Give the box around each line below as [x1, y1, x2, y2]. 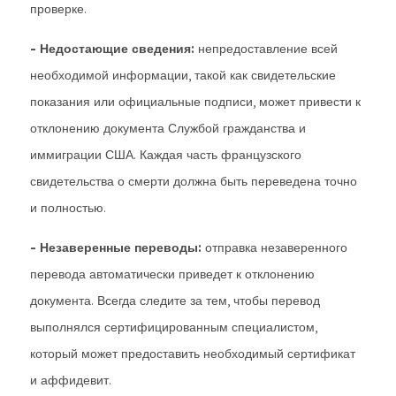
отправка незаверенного [202, 240, 347, 255]
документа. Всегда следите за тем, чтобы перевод [30, 293, 320, 308]
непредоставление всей [194, 41, 338, 57]
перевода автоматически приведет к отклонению [30, 266, 315, 282]
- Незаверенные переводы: [30, 240, 202, 255]
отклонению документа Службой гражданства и [30, 120, 306, 136]
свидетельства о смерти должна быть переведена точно [30, 173, 357, 189]
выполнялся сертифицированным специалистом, [30, 319, 317, 335]
